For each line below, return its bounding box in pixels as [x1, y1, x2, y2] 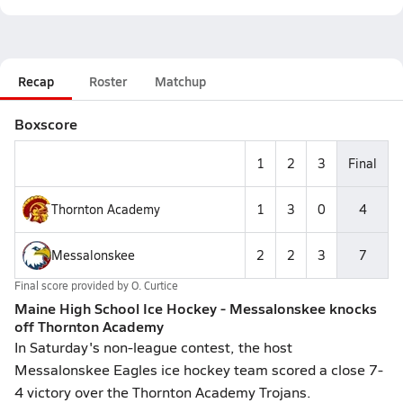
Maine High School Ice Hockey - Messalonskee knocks [14, 298, 377, 318]
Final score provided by [14, 278, 131, 292]
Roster [89, 72, 127, 90]
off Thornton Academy [14, 316, 164, 336]
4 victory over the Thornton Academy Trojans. [14, 382, 311, 401]
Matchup [155, 72, 206, 90]
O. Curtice [131, 278, 178, 292]
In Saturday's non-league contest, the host [14, 337, 292, 356]
